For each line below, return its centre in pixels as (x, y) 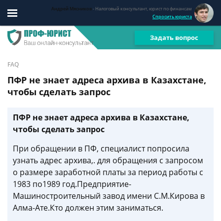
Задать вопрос (174, 37)
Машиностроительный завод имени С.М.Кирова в (109, 196)
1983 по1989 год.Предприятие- (72, 184)
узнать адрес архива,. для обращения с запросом (108, 160)
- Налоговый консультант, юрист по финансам (142, 8)
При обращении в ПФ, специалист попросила (101, 148)
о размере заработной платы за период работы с (108, 172)
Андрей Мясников (72, 8)
